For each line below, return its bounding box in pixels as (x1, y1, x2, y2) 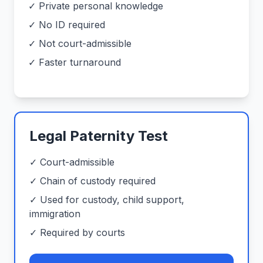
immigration (29, 208, 80, 220)
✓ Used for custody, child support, (29, 194, 184, 205)
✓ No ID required (28, 19, 105, 31)
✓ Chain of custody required (29, 175, 156, 187)
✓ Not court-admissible (28, 38, 131, 49)
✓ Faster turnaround (28, 56, 121, 68)
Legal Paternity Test (29, 127, 168, 144)
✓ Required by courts (29, 227, 125, 238)
